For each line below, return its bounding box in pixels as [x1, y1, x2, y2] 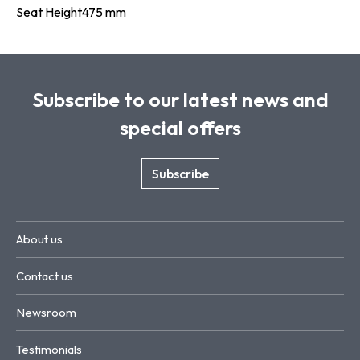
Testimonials [16, 341, 82, 357]
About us [16, 231, 63, 247]
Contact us [16, 268, 73, 284]
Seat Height [16, 3, 82, 20]
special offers [119, 114, 241, 141]
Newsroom [16, 305, 76, 321]
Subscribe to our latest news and [31, 86, 329, 112]
